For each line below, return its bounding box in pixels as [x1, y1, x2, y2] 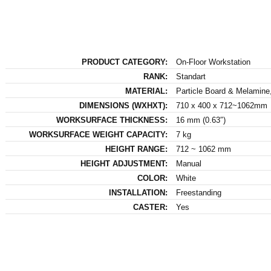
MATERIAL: [125, 87, 168, 96]
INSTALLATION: [108, 188, 168, 197]
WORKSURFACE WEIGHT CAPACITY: [28, 130, 168, 139]
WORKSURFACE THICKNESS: [56, 116, 168, 125]
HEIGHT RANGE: [105, 145, 168, 154]
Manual [175, 159, 201, 168]
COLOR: [137, 174, 168, 183]
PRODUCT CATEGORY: [81, 57, 168, 67]
